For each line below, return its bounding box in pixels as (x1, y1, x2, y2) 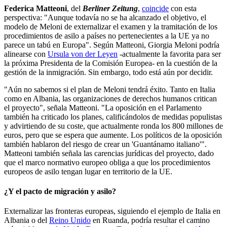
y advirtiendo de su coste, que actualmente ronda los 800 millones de (4, 121, 223, 130)
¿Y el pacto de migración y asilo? (4, 187, 116, 196)
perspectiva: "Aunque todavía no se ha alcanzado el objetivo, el (4, 13, 206, 22)
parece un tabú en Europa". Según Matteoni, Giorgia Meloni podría (4, 40, 219, 49)
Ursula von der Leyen (48, 49, 118, 58)
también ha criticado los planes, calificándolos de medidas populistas (4, 112, 222, 121)
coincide (142, 4, 169, 13)
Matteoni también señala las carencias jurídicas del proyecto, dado (4, 148, 214, 158)
